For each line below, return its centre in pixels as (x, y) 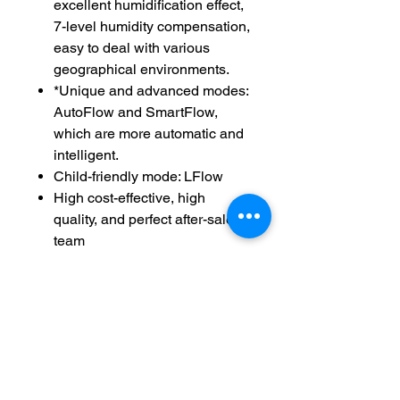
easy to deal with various (132, 48)
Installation (73, 366)
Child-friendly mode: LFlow (138, 176)
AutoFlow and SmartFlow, (136, 112)
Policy (57, 317)
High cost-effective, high (129, 198)
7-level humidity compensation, (152, 26)
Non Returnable (82, 350)
